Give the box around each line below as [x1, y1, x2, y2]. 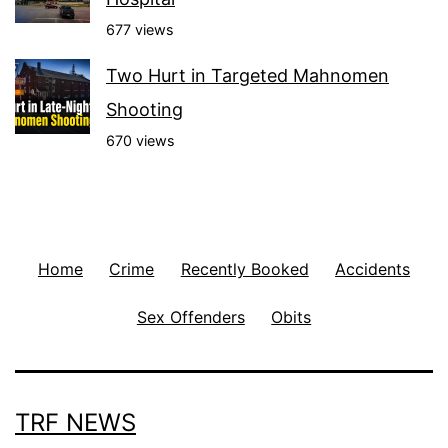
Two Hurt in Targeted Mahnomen [106, 65, 389, 87]
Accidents [335, 258, 411, 279]
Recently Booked [180, 258, 309, 279]
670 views [106, 132, 175, 150]
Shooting [106, 99, 183, 121]
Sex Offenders [136, 306, 245, 327]
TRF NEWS [15, 408, 136, 438]
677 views [106, 21, 174, 39]
